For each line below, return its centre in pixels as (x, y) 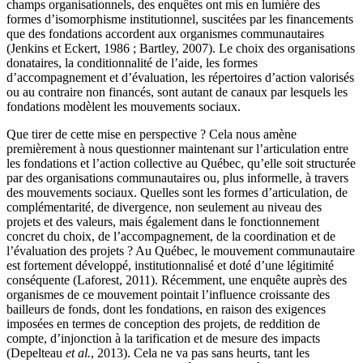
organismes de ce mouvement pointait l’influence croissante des (168, 295)
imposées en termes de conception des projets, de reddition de (163, 324)
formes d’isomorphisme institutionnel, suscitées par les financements (180, 19)
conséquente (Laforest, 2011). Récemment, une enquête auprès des (177, 280)
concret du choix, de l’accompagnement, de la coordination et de (171, 237)
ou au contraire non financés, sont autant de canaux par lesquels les (177, 92)
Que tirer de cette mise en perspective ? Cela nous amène (152, 135)
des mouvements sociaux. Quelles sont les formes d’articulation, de (177, 193)
